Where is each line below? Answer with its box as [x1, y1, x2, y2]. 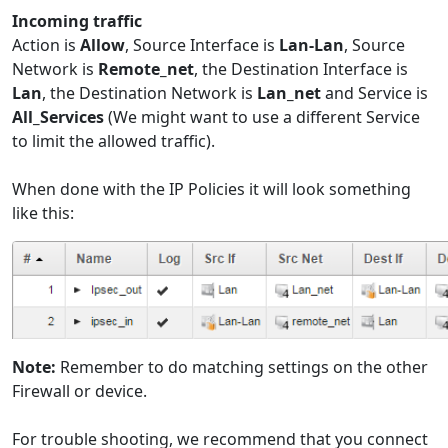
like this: [12, 201, 74, 224]
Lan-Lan [279, 33, 344, 56]
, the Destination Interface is [194, 57, 408, 80]
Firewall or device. [12, 379, 147, 402]
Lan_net [257, 81, 321, 104]
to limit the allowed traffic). [12, 129, 215, 152]
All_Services [12, 105, 104, 128]
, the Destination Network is [42, 81, 257, 104]
